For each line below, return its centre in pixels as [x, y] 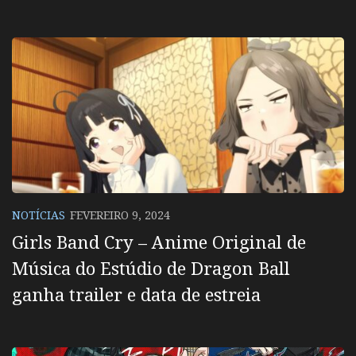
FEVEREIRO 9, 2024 [120, 215]
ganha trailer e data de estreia [136, 294]
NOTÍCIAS [39, 215]
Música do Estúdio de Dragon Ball [151, 267]
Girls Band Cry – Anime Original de [159, 241]
